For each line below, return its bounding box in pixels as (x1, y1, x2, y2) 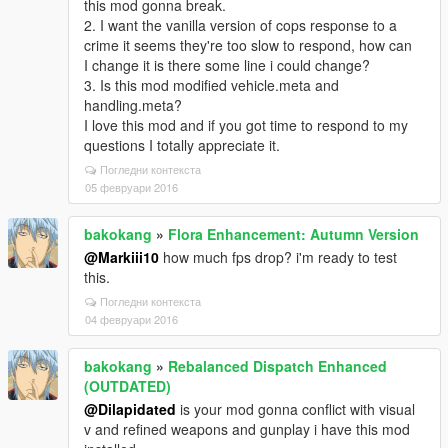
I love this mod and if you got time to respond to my (84, 115, 408, 135)
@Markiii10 (84, 247, 159, 267)
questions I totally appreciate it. (84, 135, 280, 155)
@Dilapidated (84, 399, 176, 419)
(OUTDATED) (84, 376, 171, 396)
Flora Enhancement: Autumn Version (168, 224, 419, 244)
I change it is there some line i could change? (84, 55, 370, 75)
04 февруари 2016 (85, 311, 178, 327)
